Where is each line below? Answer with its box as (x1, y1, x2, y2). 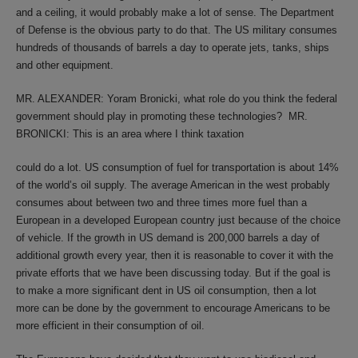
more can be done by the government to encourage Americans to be (16, 302, 330, 314)
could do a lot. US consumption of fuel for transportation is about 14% (16, 161, 339, 173)
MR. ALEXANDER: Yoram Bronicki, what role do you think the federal (16, 93, 337, 105)
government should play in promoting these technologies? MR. (16, 110, 308, 122)
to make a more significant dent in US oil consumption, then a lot (16, 284, 316, 296)
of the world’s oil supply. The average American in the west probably (16, 179, 330, 191)
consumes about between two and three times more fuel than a (16, 197, 307, 209)
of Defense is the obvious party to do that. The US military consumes (16, 24, 337, 36)
